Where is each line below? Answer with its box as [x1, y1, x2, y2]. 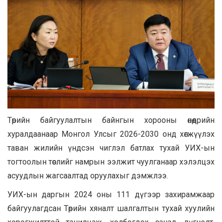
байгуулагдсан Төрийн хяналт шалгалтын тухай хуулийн [7, 204, 215, 214]
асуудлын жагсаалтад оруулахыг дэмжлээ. [7, 171, 168, 181]
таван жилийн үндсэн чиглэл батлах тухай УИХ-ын [7, 143, 215, 153]
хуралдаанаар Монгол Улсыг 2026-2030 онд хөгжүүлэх [7, 129, 215, 139]
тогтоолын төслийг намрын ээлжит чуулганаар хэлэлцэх [7, 157, 215, 167]
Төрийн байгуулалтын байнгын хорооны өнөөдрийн [7, 115, 215, 125]
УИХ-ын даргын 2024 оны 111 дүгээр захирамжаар [7, 190, 215, 200]
